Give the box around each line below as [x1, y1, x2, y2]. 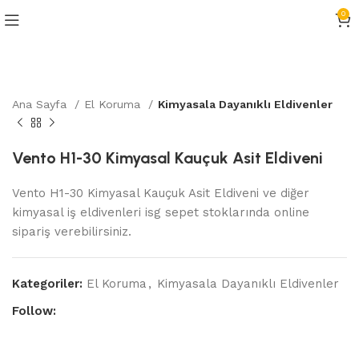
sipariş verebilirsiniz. [12, 224, 131, 239]
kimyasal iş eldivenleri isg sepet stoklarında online [12, 205, 309, 220]
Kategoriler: [12, 276, 83, 291]
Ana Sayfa [12, 98, 71, 111]
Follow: [12, 304, 56, 318]
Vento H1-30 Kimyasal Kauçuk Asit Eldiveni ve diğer [12, 186, 309, 200]
